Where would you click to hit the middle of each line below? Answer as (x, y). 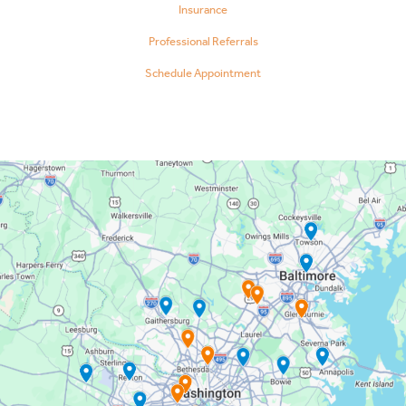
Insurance (203, 9)
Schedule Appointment (203, 72)
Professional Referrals (203, 41)
